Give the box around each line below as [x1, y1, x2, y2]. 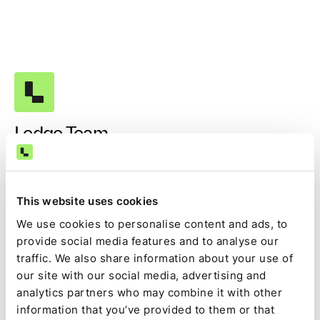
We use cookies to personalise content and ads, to [16, 216, 288, 231]
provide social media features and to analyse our [16, 234, 279, 248]
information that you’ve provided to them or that [16, 302, 274, 316]
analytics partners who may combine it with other [16, 285, 282, 299]
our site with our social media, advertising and [16, 268, 266, 282]
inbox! [136, 224, 184, 246]
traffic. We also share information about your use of [16, 251, 293, 265]
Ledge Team [14, 121, 108, 143]
